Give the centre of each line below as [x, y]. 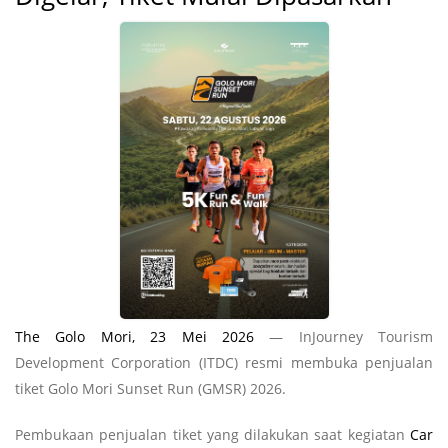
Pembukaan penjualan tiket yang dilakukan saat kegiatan [212, 434]
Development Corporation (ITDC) [126, 362]
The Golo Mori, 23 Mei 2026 [134, 336]
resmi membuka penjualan [339, 362]
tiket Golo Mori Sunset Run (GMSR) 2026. [152, 388]
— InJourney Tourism [343, 336]
